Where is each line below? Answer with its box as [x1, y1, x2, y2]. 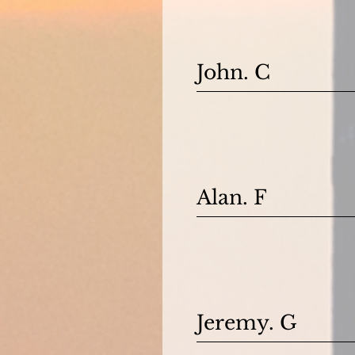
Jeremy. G [197, 311, 297, 335]
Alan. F [197, 185, 267, 210]
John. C [197, 60, 276, 85]
